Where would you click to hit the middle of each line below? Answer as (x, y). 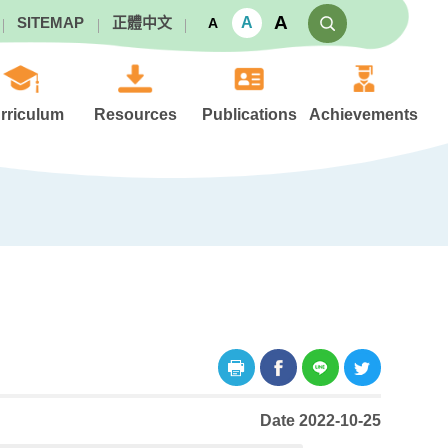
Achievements (364, 114)
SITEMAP (50, 22)
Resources (135, 114)
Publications (250, 114)
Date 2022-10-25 (320, 420)
